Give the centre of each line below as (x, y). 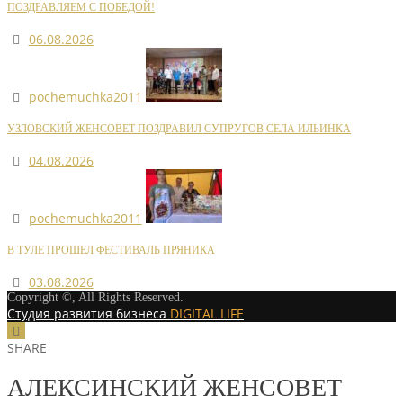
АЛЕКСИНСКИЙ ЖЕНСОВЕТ (175, 387)
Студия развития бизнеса (89, 314)
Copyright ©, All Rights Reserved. (95, 298)
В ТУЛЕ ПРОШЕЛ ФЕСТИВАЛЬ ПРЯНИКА (111, 250)
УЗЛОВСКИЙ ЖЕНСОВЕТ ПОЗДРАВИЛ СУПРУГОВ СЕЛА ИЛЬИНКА (179, 129)
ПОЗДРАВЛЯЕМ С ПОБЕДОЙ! (81, 8)
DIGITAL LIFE (207, 314)
